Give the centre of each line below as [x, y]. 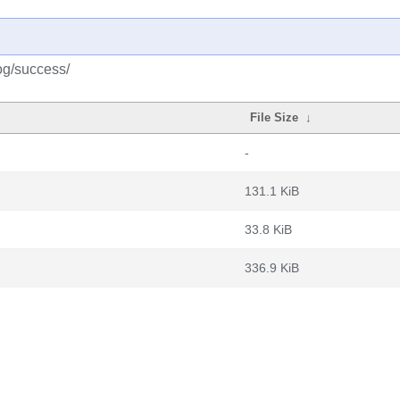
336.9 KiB [272, 268]
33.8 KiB [268, 229]
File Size [275, 117]
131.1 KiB [272, 191]
